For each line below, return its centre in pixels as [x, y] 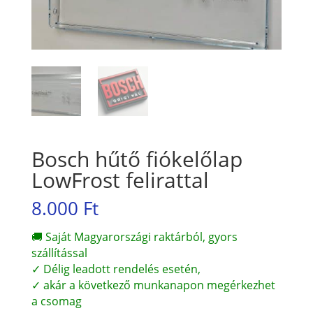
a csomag [56, 301]
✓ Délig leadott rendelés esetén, [116, 269]
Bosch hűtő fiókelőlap [137, 159]
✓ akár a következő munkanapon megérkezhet [153, 285]
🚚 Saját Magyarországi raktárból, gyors [134, 237]
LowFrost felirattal [120, 180]
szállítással [59, 253]
